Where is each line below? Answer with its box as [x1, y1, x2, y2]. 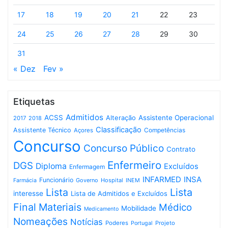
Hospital [101, 177, 123, 184]
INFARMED [142, 175, 181, 184]
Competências [144, 126, 185, 134]
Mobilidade [121, 204, 156, 212]
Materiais [39, 201, 81, 213]
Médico [159, 202, 192, 213]
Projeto [155, 219, 175, 226]
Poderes [105, 219, 128, 226]
